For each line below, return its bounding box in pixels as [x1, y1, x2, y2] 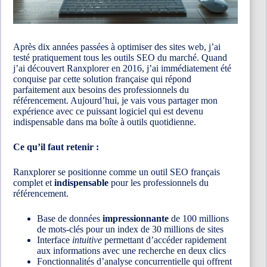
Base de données [37, 213, 103, 224]
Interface [37, 235, 72, 246]
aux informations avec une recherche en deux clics [37, 246, 226, 256]
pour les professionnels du [108, 178, 209, 188]
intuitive [72, 235, 102, 246]
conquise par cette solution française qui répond [13, 74, 191, 85]
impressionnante [103, 213, 169, 224]
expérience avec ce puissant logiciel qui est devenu [13, 106, 203, 117]
